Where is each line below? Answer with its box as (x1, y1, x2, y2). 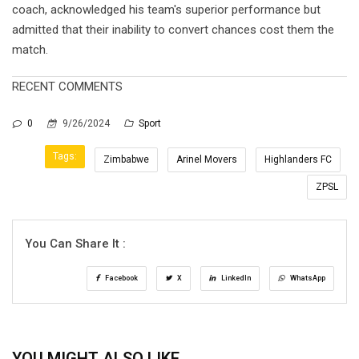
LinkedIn (220, 273, 251, 282)
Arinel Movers (176, 153, 237, 165)
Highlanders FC (264, 153, 332, 165)
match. (12, 42, 48, 57)
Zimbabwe (103, 153, 149, 165)
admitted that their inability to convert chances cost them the (12, 22, 334, 37)
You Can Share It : (25, 236, 126, 251)
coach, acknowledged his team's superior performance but (12, 2, 321, 17)
